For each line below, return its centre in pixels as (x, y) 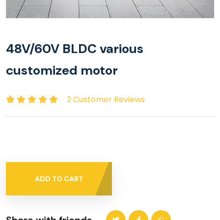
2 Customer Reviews (106, 99)
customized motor (62, 70)
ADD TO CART (59, 179)
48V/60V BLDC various (75, 49)
